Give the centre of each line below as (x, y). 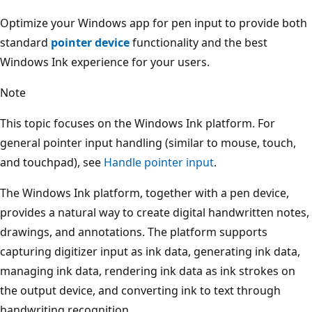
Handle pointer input (159, 163)
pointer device (90, 43)
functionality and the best (198, 43)
